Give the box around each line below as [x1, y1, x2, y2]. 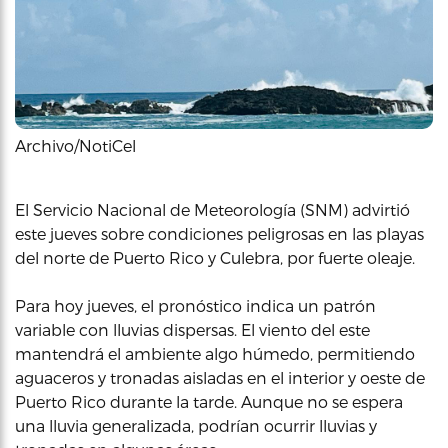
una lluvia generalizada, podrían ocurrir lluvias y [15, 416, 377, 435]
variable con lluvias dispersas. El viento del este [15, 320, 370, 339]
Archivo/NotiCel [15, 136, 136, 155]
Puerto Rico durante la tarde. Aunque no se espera [15, 392, 403, 411]
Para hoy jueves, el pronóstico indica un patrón [15, 296, 376, 315]
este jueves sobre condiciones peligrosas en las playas [15, 224, 424, 243]
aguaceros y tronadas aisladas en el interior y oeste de [15, 368, 425, 387]
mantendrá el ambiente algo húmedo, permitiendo [15, 344, 415, 363]
